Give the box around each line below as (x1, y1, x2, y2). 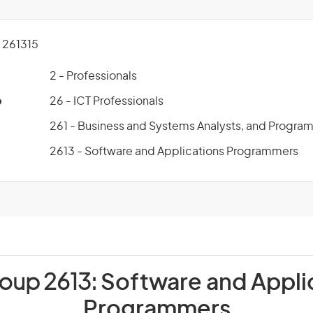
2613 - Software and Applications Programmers (50, 146, 298, 157)
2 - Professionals (50, 71, 137, 82)
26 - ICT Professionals (50, 96, 163, 107)
